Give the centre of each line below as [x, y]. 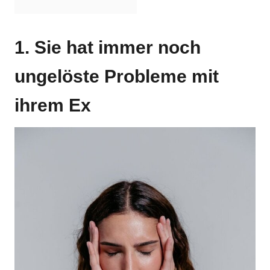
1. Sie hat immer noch [108, 47]
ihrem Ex [53, 105]
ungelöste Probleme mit [117, 76]
